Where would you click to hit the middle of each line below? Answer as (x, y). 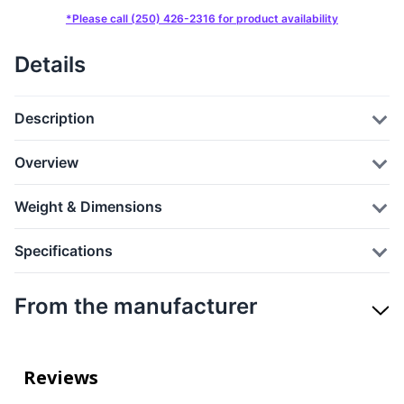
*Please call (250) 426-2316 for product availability (202, 18)
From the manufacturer (136, 306)
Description (55, 118)
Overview (46, 162)
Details (50, 64)
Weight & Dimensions (88, 207)
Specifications (64, 251)
